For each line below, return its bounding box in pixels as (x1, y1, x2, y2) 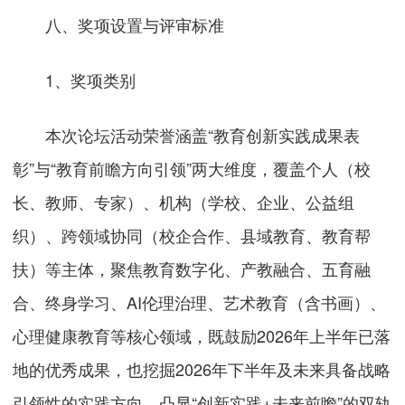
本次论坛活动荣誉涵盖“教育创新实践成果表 (13, 122, 361, 146)
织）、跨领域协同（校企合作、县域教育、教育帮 (13, 222, 372, 247)
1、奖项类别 (13, 67, 137, 91)
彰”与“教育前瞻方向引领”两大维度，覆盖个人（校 (13, 155, 372, 180)
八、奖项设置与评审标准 (45, 12, 225, 36)
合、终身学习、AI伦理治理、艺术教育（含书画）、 (13, 289, 387, 314)
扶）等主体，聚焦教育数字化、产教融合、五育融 (13, 256, 372, 280)
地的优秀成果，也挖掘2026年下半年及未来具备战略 (13, 356, 391, 381)
